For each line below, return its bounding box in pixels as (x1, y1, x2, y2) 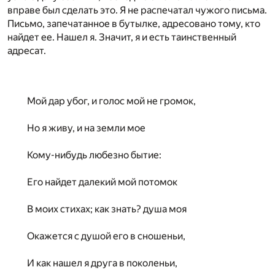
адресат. (7, 44, 46, 56)
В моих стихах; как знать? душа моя (27, 203, 187, 215)
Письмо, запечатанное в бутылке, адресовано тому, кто (7, 17, 260, 29)
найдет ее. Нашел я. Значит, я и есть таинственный (7, 31, 236, 43)
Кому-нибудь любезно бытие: (27, 149, 161, 161)
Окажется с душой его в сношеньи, (27, 230, 185, 242)
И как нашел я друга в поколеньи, (27, 257, 177, 269)
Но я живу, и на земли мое (27, 122, 145, 134)
